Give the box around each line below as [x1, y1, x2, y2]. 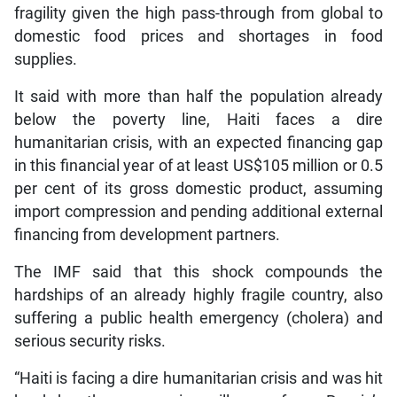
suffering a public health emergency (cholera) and [13, 308, 384, 327]
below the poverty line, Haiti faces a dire [13, 110, 384, 128]
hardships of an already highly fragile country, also [13, 285, 384, 304]
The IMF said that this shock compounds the [13, 262, 384, 281]
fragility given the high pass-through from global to [13, 4, 384, 22]
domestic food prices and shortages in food [13, 27, 384, 45]
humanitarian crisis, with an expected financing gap [13, 133, 384, 152]
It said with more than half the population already [13, 87, 384, 105]
